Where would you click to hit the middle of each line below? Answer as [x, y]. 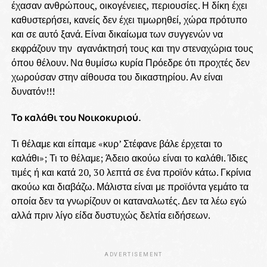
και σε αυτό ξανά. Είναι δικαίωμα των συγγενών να [117, 34]
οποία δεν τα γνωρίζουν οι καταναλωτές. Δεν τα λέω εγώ [129, 201]
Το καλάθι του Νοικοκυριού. [76, 117]
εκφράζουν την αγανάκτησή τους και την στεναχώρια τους [132, 48]
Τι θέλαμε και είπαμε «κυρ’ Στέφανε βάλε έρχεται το [117, 143]
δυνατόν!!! [34, 91]
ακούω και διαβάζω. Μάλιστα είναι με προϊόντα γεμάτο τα [130, 186]
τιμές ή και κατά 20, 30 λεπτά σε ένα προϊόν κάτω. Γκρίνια [131, 172]
